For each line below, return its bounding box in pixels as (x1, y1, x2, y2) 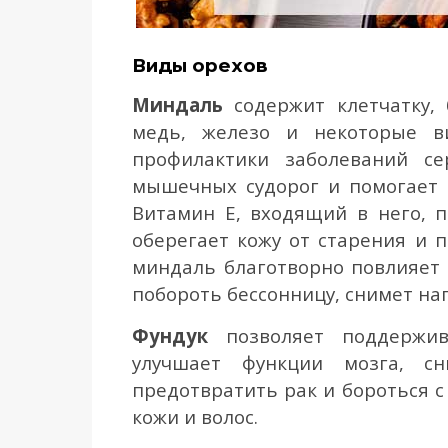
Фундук (132, 323, 208, 348)
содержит (223, 92, 326, 117)
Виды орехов (132, 54, 268, 77)
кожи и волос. (132, 404, 263, 429)
